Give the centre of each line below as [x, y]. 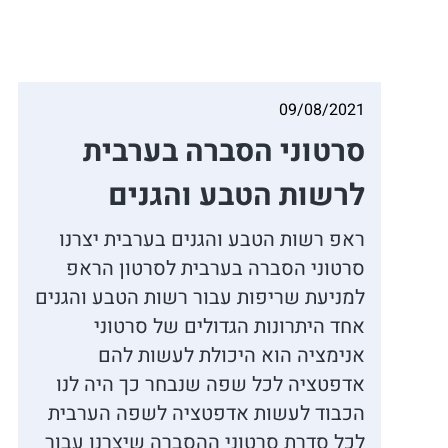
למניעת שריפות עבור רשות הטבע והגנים [199, 297]
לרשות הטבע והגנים [236, 195]
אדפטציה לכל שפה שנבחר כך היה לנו [210, 384]
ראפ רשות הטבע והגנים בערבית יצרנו [211, 239]
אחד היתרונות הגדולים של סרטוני [229, 326]
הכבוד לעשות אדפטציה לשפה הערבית [206, 413]
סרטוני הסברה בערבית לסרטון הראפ [215, 268]
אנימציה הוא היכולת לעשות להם [231, 355]
